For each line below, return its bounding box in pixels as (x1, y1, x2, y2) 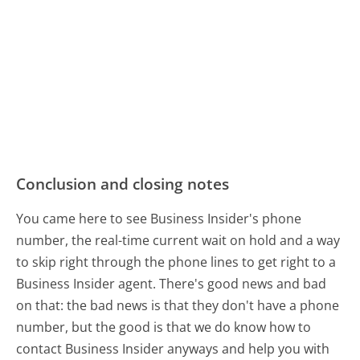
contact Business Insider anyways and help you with (16, 339, 330, 358)
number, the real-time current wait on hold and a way (16, 231, 341, 249)
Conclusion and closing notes (16, 172, 230, 194)
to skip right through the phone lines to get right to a (16, 252, 337, 271)
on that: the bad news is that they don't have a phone (16, 296, 340, 314)
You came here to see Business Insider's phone (16, 209, 302, 227)
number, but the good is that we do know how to (16, 317, 312, 336)
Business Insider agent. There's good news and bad (16, 274, 327, 292)
